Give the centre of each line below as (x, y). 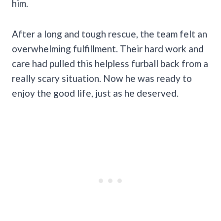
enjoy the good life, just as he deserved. (95, 93)
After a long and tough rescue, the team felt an (110, 34)
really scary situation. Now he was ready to (102, 78)
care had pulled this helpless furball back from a (110, 63)
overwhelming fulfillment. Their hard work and (108, 48)
